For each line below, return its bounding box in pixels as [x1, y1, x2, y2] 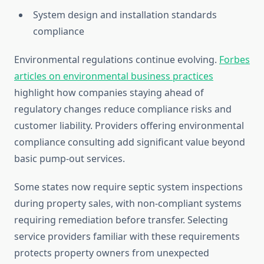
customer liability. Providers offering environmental [14, 119, 244, 133]
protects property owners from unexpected [14, 246, 209, 260]
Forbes [219, 53, 250, 67]
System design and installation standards [33, 8, 217, 22]
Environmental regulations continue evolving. [14, 53, 219, 67]
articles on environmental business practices [14, 70, 213, 83]
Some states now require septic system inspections [14, 180, 243, 194]
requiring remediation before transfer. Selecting [14, 213, 228, 227]
